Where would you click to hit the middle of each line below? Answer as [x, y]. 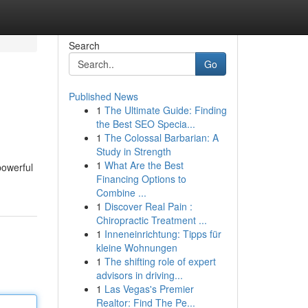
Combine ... [121, 192]
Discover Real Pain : [148, 206]
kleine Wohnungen [136, 247]
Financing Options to [141, 179]
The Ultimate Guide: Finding [165, 110]
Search [84, 45]
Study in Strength [133, 151]
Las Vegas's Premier [149, 289]
